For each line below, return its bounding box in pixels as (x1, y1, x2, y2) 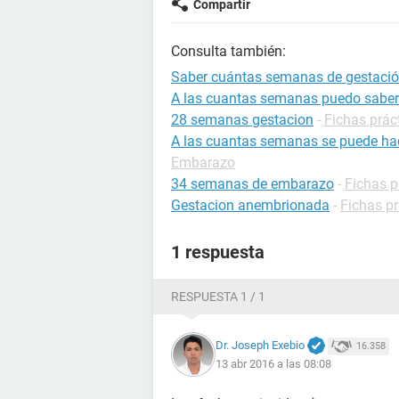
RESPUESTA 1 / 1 (171, 289, 265, 304)
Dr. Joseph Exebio (216, 338, 305, 352)
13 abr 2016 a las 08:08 (216, 357, 331, 371)
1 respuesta (171, 241, 265, 263)
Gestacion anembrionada (171, 197, 330, 214)
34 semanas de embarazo (171, 175, 334, 192)
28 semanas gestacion (171, 111, 313, 128)
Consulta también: (171, 43, 286, 60)
